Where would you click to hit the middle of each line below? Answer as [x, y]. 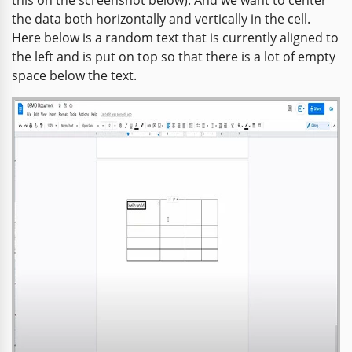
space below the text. [74, 75]
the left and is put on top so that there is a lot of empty [174, 56]
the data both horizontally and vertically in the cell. [161, 18]
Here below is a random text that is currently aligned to [175, 37]
